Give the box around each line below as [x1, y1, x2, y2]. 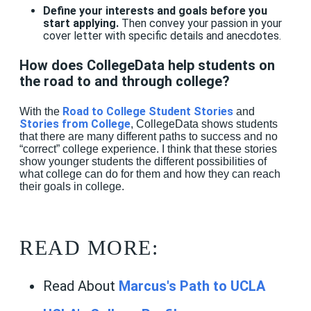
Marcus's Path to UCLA [118, 277, 265, 294]
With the [19, 105, 62, 117]
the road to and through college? [19, 73, 230, 90]
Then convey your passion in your [118, 16, 282, 30]
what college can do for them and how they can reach [19, 167, 280, 180]
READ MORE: [19, 236, 158, 260]
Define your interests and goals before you [42, 3, 267, 17]
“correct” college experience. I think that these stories [19, 142, 277, 155]
